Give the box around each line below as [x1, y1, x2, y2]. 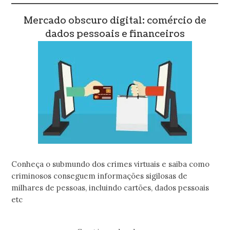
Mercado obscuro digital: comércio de [23, 14, 206, 27]
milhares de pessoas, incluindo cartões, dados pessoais [11, 183, 209, 193]
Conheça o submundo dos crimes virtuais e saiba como [11, 159, 210, 169]
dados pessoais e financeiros [45, 27, 185, 41]
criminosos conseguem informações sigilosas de [11, 171, 188, 181]
